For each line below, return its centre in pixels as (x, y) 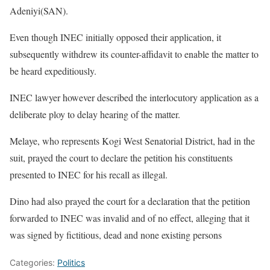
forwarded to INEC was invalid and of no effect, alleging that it (130, 218)
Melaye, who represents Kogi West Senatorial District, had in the (132, 140)
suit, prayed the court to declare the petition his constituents (121, 157)
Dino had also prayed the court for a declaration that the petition (130, 201)
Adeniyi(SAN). (39, 10)
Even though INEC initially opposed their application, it (115, 37)
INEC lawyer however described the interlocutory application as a (134, 97)
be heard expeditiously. (53, 71)
